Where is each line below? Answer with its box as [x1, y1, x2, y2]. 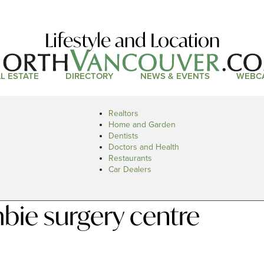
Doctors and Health [108, 142, 179, 152]
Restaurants [108, 153, 152, 163]
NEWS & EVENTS [140, 71, 210, 82]
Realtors [108, 108, 138, 118]
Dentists [108, 131, 138, 141]
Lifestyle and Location [44, 28, 220, 53]
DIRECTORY [65, 71, 114, 82]
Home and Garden [108, 120, 176, 130]
